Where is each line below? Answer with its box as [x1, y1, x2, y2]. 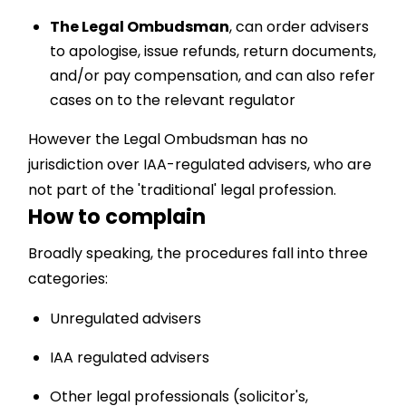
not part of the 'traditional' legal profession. [28, 179, 337, 200]
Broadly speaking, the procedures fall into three [28, 242, 369, 264]
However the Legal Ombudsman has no [28, 128, 309, 150]
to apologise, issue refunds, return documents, [50, 40, 377, 62]
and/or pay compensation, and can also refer [50, 64, 376, 86]
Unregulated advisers [50, 307, 202, 329]
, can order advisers [229, 15, 370, 37]
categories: [28, 267, 109, 289]
